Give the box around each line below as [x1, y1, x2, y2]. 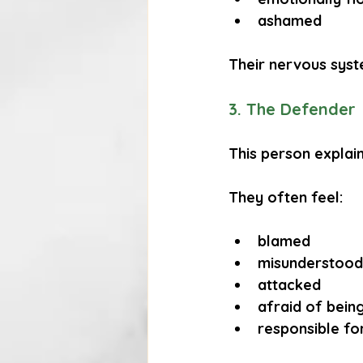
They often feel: [228, 188, 343, 207]
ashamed [258, 11, 322, 31]
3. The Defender [228, 99, 356, 120]
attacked [258, 275, 321, 295]
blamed [258, 232, 310, 251]
